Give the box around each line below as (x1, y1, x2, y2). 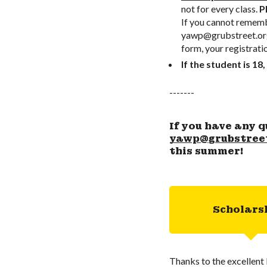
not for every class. (181, 2, 257, 14)
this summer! (169, 144, 243, 157)
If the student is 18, (181, 58, 265, 70)
